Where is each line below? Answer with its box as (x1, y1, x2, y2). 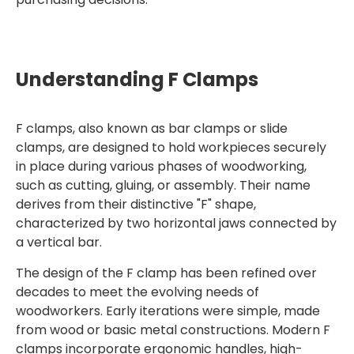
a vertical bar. (16, 233, 102, 251)
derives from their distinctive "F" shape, (16, 195, 256, 213)
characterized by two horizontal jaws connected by (16, 214, 337, 232)
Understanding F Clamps (16, 66, 258, 92)
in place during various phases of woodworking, (16, 157, 307, 175)
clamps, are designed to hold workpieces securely (16, 138, 326, 156)
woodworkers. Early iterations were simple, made (16, 302, 320, 320)
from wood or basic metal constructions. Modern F (16, 321, 330, 339)
